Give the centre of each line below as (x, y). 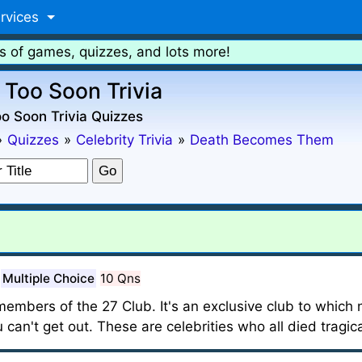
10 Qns (120, 278)
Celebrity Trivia (124, 140)
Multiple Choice (48, 278)
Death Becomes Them (261, 140)
